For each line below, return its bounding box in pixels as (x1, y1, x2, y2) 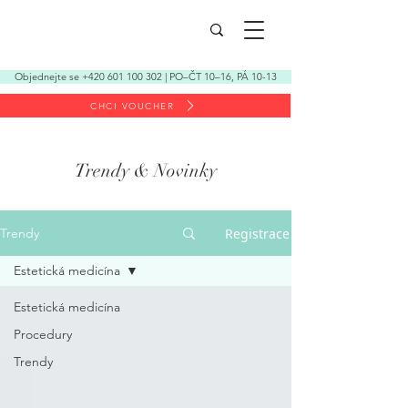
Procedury (14, 326, 72, 342)
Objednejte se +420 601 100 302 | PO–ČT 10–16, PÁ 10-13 (15, 70, 277, 83)
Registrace (225, 224, 290, 242)
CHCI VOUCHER (90, 99, 174, 112)
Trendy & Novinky (75, 159, 217, 182)
